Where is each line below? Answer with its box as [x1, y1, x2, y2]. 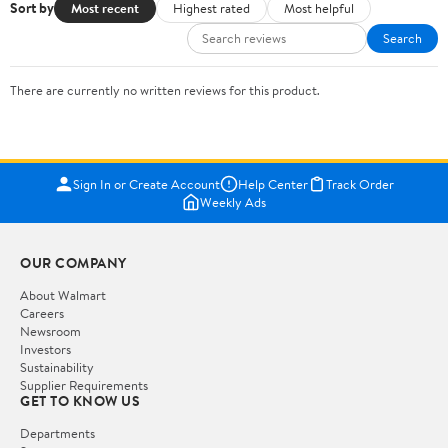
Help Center [237, 174, 308, 193]
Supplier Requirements [20, 375, 148, 394]
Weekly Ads [200, 192, 266, 211]
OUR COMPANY [20, 252, 127, 273]
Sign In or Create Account [72, 174, 220, 193]
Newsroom [20, 321, 81, 340]
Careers [20, 303, 64, 322]
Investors [20, 339, 71, 358]
